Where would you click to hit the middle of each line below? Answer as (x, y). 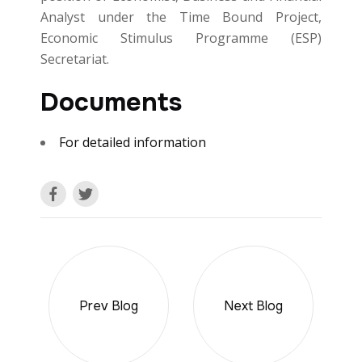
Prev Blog (109, 305)
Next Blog (253, 305)
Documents (111, 102)
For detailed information (133, 142)
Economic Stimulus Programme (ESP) (181, 38)
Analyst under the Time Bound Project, (181, 17)
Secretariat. (75, 59)
